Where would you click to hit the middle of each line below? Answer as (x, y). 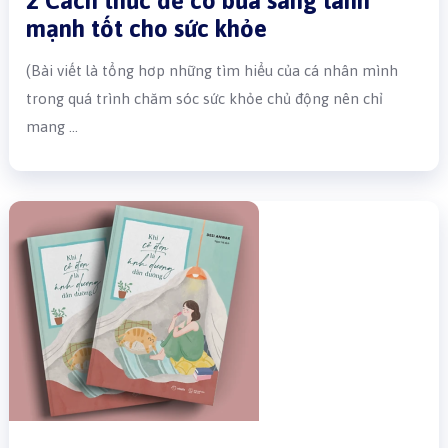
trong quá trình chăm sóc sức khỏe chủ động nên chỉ (205, 99)
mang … (52, 127)
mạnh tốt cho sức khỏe (147, 29)
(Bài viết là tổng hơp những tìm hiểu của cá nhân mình (212, 71)
